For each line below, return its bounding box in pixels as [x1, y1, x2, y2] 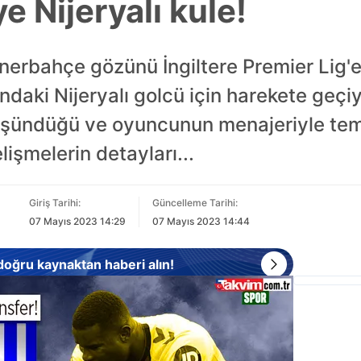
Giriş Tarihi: [28, 197, 81, 209]
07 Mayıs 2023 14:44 [151, 215, 250, 227]
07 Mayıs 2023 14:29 [28, 215, 126, 227]
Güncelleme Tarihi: [151, 197, 238, 209]
